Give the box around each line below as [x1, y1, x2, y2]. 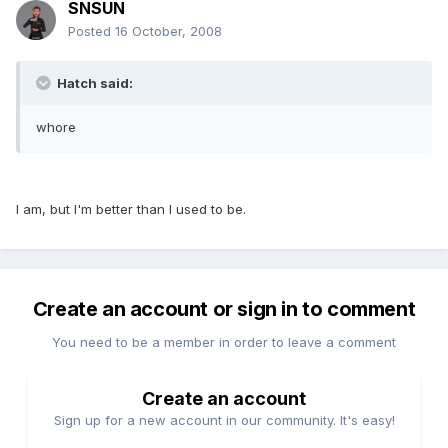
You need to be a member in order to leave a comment [52, 334, 396, 351]
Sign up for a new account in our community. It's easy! [53, 412, 395, 429]
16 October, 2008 [115, 23, 222, 40]
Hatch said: [54, 75, 133, 92]
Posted [68, 23, 115, 40]
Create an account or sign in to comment [32, 297, 416, 322]
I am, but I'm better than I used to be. [16, 201, 246, 218]
